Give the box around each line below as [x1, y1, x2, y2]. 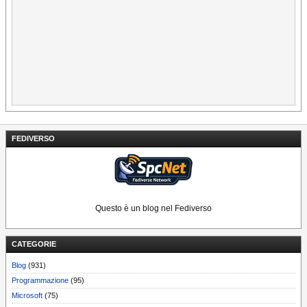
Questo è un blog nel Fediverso [95, 203, 212, 213]
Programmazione [12, 275, 69, 284]
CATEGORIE [12, 239, 56, 248]
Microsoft [12, 291, 42, 299]
